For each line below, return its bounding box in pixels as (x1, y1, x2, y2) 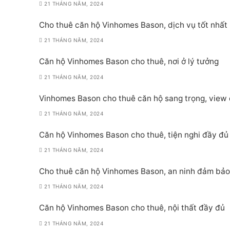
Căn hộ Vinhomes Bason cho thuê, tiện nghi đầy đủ (39, 129, 228, 140)
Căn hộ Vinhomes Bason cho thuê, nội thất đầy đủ (39, 203, 225, 213)
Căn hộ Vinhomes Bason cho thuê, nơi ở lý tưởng (39, 56, 219, 67)
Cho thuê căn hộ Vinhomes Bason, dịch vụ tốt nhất (39, 20, 227, 30)
